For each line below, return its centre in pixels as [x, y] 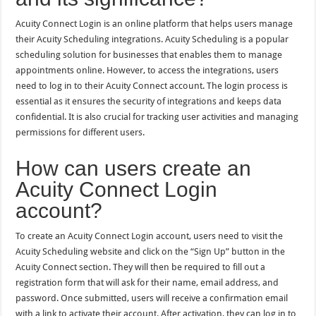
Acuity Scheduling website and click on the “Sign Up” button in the [151, 252]
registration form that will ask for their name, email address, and [147, 283]
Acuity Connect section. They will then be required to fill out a [141, 267]
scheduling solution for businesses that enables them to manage [149, 55]
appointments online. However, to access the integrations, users [147, 71]
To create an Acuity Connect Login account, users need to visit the [150, 236]
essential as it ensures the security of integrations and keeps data [149, 102]
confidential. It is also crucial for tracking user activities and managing [157, 117]
